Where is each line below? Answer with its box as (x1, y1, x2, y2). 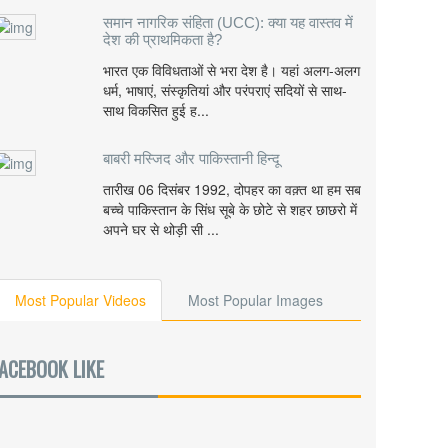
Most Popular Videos (15, 290, 146, 310)
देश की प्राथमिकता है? (103, 31, 222, 48)
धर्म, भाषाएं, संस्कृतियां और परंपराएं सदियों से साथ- (103, 80, 347, 100)
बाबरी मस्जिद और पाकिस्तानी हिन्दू (103, 150, 280, 167)
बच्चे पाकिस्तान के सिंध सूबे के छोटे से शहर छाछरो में (103, 199, 357, 219)
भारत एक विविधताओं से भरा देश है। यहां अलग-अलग (103, 60, 360, 80)
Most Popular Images (188, 290, 323, 310)
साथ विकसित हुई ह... (103, 100, 209, 120)
